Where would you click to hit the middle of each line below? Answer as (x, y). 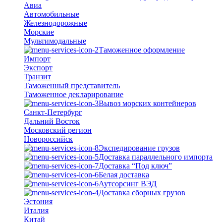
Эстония (38, 201)
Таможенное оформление (142, 50)
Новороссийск (48, 139)
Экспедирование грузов (139, 148)
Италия (36, 210)
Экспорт (38, 68)
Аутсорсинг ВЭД (128, 184)
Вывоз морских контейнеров (147, 103)
